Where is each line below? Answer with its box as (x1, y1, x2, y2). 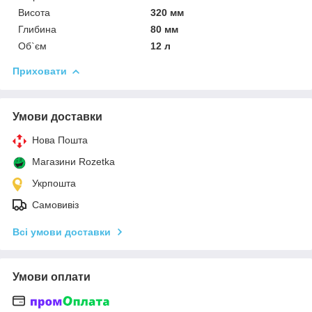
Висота (18, 6, 50, 18)
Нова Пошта (32, 134, 88, 146)
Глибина (18, 23, 56, 35)
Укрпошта (32, 177, 76, 189)
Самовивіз (32, 198, 79, 210)
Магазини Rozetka (32, 155, 115, 167)
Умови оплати (13, 270, 91, 283)
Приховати (13, 65, 67, 77)
